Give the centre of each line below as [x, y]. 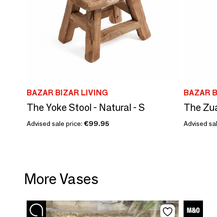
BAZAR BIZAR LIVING [67, 93]
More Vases [61, 179]
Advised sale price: [55, 124]
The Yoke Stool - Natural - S [86, 108]
